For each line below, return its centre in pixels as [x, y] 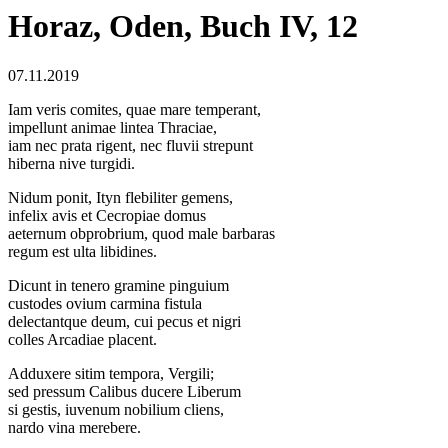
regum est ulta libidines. [82, 251]
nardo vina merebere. [74, 427]
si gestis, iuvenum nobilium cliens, [116, 409]
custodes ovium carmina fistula [105, 303]
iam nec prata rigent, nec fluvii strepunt [130, 145]
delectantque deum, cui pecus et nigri [124, 321]
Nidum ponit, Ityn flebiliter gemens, [120, 197]
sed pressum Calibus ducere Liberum [124, 391]
